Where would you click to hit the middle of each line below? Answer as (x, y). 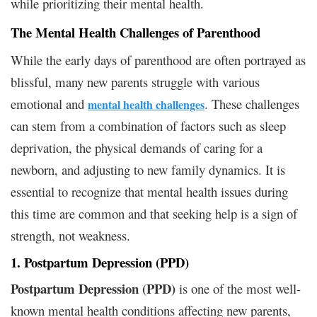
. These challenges (252, 103)
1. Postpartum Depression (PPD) (100, 262)
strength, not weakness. (70, 235)
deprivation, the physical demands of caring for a (137, 147)
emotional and (49, 103)
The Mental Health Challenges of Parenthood (136, 32)
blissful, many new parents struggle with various (135, 81)
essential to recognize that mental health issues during (149, 191)
